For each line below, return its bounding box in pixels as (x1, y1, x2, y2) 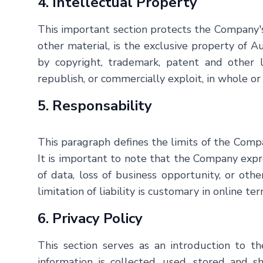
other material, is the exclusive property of (38, 39, 251, 53)
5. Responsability (38, 96, 152, 115)
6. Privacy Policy (38, 209, 143, 228)
